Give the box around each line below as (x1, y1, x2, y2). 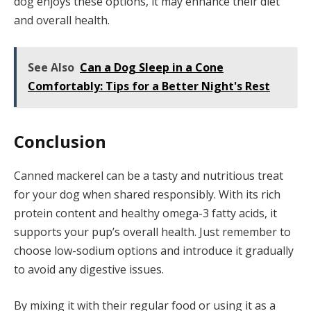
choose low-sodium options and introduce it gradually (14, 243, 294, 259)
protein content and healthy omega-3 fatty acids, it (14, 205, 277, 221)
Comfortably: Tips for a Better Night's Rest (28, 78, 270, 94)
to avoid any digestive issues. (14, 262, 164, 278)
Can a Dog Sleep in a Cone (80, 59, 224, 75)
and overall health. (14, 12, 110, 28)
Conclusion (14, 130, 106, 153)
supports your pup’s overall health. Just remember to (14, 224, 291, 240)
